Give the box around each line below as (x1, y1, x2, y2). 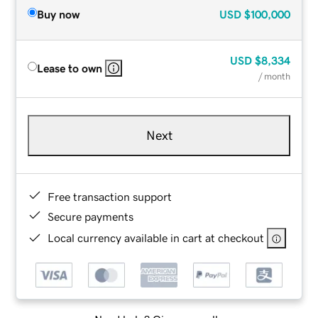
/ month (258, 71, 290, 81)
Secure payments (48, 210, 134, 222)
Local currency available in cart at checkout (48, 231, 265, 243)
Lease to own (37, 62, 103, 74)
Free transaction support (48, 190, 172, 202)
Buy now (37, 8, 80, 20)
